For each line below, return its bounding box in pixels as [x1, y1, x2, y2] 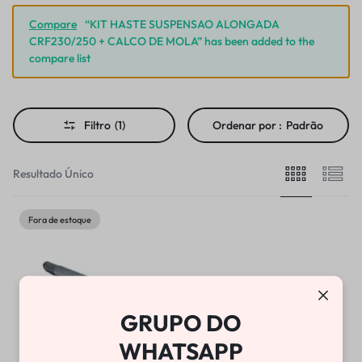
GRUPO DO [120, 308, 242, 336]
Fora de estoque [28, 213, 91, 225]
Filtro [83, 118, 111, 133]
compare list [29, 51, 90, 65]
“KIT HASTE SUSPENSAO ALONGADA [85, 17, 280, 32]
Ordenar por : [213, 118, 283, 133]
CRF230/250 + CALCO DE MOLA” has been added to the [29, 34, 314, 48]
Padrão [286, 118, 324, 133]
